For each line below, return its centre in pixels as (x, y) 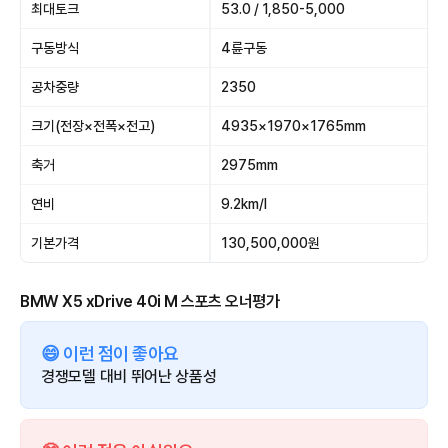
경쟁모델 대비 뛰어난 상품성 (129, 376)
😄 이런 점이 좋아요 (110, 353)
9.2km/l (244, 203)
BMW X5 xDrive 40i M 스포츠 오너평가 (149, 301)
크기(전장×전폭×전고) (93, 125)
